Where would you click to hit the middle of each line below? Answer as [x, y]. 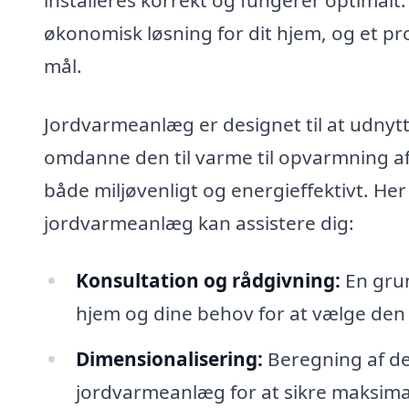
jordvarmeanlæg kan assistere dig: [199, 222]
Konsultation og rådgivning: [208, 281]
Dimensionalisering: [169, 359]
